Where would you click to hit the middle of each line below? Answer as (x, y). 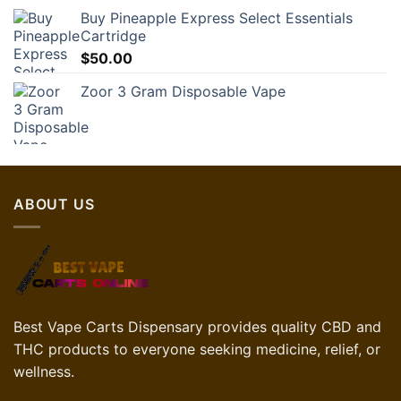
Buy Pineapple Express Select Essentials (217, 18)
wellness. (44, 371)
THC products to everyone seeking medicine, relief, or (197, 349)
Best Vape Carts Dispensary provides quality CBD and (197, 326)
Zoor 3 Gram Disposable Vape (183, 92)
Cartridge (113, 36)
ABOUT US (54, 205)
